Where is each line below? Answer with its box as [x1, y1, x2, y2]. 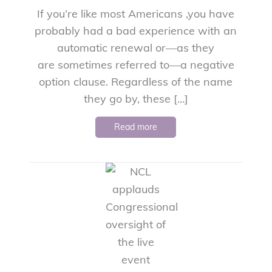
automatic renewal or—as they [57, 40, 215, 55]
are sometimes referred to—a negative [37, 57, 234, 72]
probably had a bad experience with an [35, 23, 237, 38]
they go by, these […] [83, 91, 188, 106]
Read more [114, 121, 158, 132]
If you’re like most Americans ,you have [37, 6, 235, 21]
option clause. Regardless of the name [39, 74, 233, 89]
